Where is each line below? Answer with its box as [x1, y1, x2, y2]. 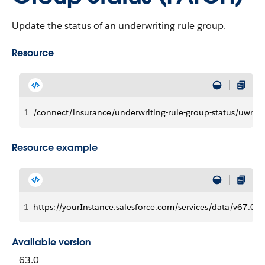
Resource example [12, 141, 98, 154]
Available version [12, 236, 91, 248]
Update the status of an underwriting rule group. [12, 20, 226, 32]
